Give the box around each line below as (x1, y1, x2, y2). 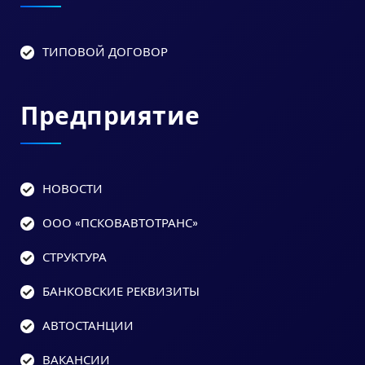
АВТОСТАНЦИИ (42, 317, 134, 334)
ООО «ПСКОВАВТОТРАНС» (42, 214, 198, 231)
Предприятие (20, 99, 200, 134)
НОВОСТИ (42, 180, 103, 197)
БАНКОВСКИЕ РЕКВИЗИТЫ (42, 283, 200, 300)
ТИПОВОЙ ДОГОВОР (42, 43, 168, 60)
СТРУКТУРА (42, 248, 107, 266)
